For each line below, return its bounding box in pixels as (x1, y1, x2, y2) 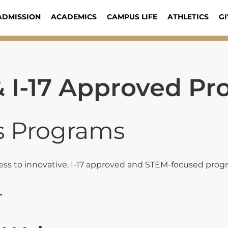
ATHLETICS (167, 12, 209, 21)
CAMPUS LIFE (106, 12, 157, 21)
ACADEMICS (50, 12, 97, 21)
